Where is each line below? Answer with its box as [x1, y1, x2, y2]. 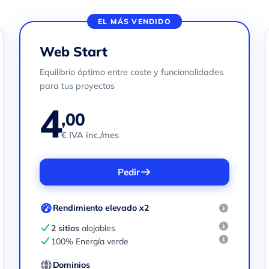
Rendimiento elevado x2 [52, 202, 149, 213]
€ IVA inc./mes [61, 130, 119, 141]
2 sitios [51, 223, 80, 234]
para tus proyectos [40, 80, 115, 91]
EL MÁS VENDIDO [98, 17, 171, 26]
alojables [79, 223, 116, 234]
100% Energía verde [51, 236, 129, 247]
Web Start [40, 43, 108, 60]
